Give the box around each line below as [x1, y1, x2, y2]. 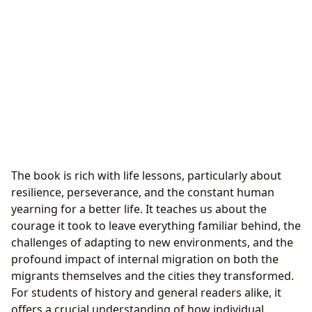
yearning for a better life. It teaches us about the [11, 201, 267, 217]
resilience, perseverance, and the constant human [11, 185, 274, 201]
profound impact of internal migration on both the [11, 251, 279, 267]
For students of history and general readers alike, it [11, 285, 281, 301]
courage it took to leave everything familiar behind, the [11, 218, 301, 234]
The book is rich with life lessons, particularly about [11, 168, 281, 184]
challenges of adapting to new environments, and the [11, 235, 293, 251]
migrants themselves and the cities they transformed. [11, 268, 294, 284]
